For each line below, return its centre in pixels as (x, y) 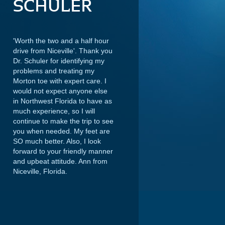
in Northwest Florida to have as (63, 101)
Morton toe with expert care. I (60, 81)
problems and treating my (54, 71)
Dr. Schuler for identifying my (59, 61)
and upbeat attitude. (45, 161)
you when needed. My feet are (62, 131)
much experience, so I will (54, 111)
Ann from (93, 161)
